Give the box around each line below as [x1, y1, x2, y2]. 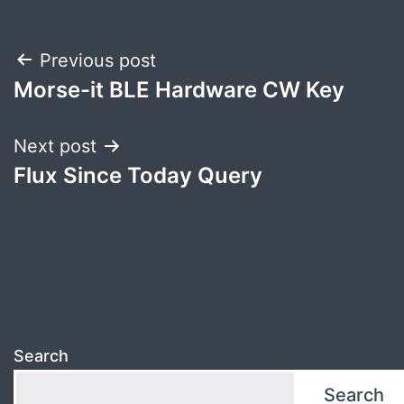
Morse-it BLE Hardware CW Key [14, 76, 344, 103]
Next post [14, 134, 96, 157]
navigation [13, 86, 170, 126]
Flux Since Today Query [14, 161, 262, 188]
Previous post [40, 49, 156, 71]
